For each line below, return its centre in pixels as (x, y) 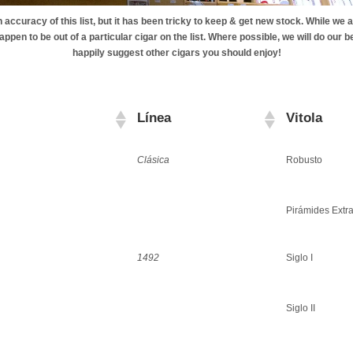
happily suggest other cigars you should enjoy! (176, 52)
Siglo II (301, 308)
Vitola (304, 117)
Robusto (304, 160)
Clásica (153, 160)
